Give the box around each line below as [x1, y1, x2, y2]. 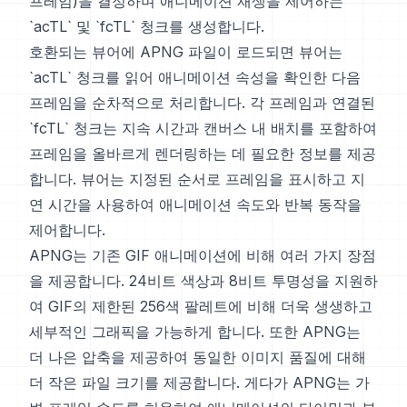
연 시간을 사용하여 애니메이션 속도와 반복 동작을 [29, 195, 362, 213]
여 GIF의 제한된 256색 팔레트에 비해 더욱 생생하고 [29, 297, 372, 315]
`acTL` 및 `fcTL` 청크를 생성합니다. [29, 17, 264, 35]
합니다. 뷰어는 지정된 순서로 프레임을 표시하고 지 [29, 170, 365, 188]
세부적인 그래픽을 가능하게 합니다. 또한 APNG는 [29, 323, 361, 341]
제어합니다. [29, 221, 105, 239]
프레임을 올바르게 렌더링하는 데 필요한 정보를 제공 [29, 144, 376, 163]
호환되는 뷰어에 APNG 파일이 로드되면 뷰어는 [29, 43, 342, 61]
